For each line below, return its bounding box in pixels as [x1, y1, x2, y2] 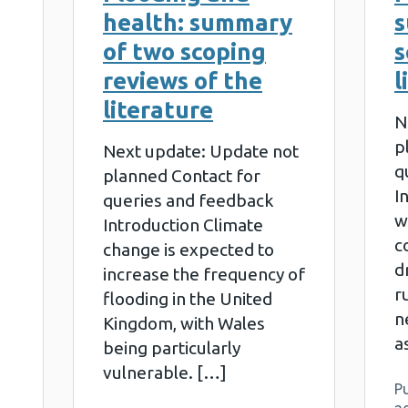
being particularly [102, 338, 240, 358]
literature [102, 97, 213, 123]
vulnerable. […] [102, 362, 227, 382]
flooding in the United [102, 289, 272, 309]
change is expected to [102, 240, 274, 260]
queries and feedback [102, 190, 273, 210]
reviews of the [102, 67, 262, 94]
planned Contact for [102, 166, 260, 186]
